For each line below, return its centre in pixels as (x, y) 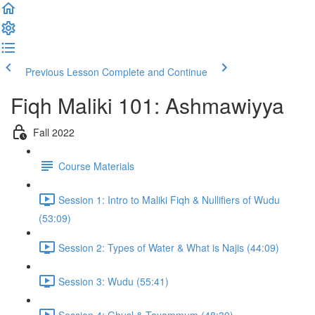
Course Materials (96, 166)
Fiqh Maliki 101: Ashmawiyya (147, 105)
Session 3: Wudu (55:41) (114, 281)
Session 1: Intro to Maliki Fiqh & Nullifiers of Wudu (169, 199)
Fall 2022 (54, 132)
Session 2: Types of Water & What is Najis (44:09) (169, 247)
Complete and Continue (155, 72)
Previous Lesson (62, 72)
